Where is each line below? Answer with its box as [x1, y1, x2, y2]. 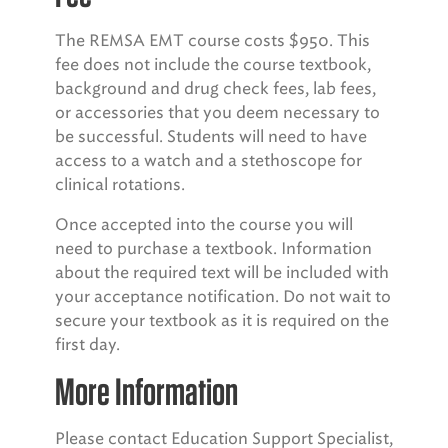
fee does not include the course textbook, [55, 55, 371, 74]
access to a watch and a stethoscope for [55, 151, 362, 170]
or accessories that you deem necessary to [55, 103, 380, 122]
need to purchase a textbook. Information [55, 239, 372, 258]
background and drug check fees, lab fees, [55, 79, 376, 98]
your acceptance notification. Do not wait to [55, 287, 391, 306]
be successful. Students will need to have [55, 127, 367, 146]
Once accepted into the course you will [55, 215, 353, 234]
